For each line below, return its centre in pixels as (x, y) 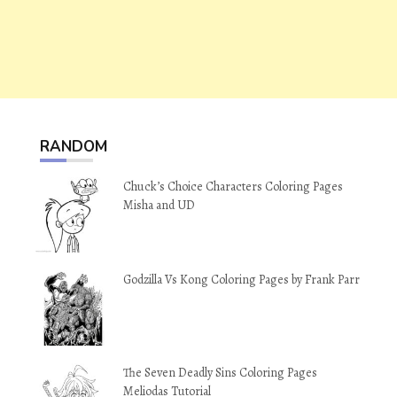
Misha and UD (159, 205)
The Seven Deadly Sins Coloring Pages (220, 373)
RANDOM (74, 147)
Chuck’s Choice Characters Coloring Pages (233, 187)
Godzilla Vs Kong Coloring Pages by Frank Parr (241, 280)
